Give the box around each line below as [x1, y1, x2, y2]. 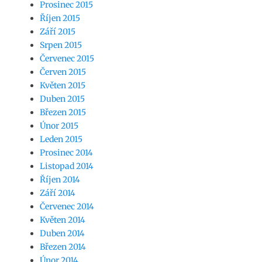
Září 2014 [40, 188, 75, 198]
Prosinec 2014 [40, 147, 93, 158]
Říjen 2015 [40, 13, 80, 23]
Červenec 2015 [40, 53, 94, 64]
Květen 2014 [40, 215, 85, 225]
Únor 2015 [40, 120, 78, 131]
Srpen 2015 [40, 40, 82, 50]
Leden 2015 [40, 134, 82, 144]
